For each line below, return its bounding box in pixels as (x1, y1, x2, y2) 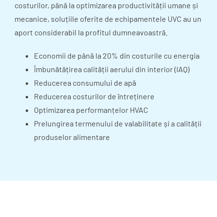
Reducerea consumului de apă (34, 78, 136, 88)
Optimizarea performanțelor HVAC (34, 105, 148, 115)
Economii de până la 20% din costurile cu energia (34, 51, 200, 61)
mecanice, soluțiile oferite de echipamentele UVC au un (15, 14, 201, 24)
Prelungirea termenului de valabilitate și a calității (34, 119, 201, 128)
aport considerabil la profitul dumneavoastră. (15, 28, 168, 37)
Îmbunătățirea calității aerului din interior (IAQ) (34, 64, 189, 74)
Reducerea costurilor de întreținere (34, 92, 155, 101)
